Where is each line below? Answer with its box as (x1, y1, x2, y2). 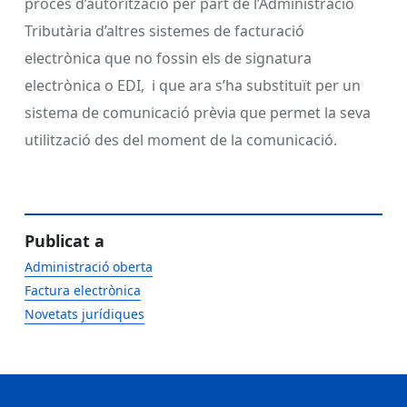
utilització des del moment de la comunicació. (25, 129, 337, 150)
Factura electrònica (25, 281, 141, 299)
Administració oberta (25, 257, 153, 275)
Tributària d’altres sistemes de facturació (25, 20, 304, 41)
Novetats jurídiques (25, 304, 144, 323)
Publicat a (25, 229, 104, 252)
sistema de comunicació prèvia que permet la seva (25, 102, 371, 123)
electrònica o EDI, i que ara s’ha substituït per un (25, 74, 361, 95)
